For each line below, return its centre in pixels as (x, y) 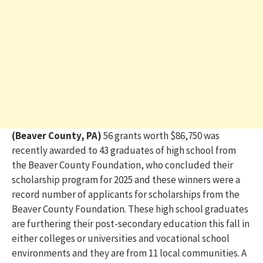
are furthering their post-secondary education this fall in (131, 223)
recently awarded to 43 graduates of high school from (124, 150)
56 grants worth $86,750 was (161, 135)
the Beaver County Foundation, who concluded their (122, 165)
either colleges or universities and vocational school (121, 238)
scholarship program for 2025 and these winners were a (126, 179)
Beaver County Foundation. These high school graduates (130, 209)
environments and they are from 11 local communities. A (129, 253)
